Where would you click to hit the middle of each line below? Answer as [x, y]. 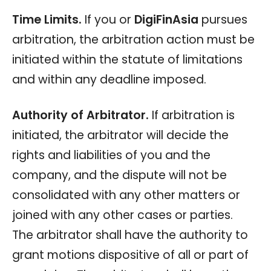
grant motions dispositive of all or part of [130, 255]
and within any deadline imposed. [109, 79]
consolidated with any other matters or [126, 195]
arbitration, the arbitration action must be [133, 39]
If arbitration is [192, 115]
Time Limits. [47, 19]
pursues [223, 19]
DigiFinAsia [166, 19]
